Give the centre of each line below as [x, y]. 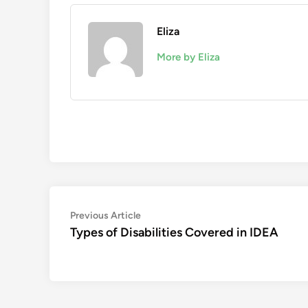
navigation [109, 238]
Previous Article [106, 216]
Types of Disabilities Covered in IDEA [174, 232]
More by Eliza [188, 57]
